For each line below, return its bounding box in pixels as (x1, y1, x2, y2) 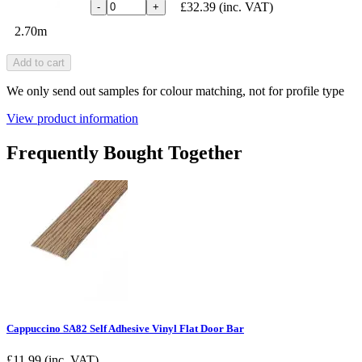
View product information (6, 111, 138, 125)
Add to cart (13, 56, 65, 69)
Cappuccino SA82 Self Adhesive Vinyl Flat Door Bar (6, 322, 244, 335)
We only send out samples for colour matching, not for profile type (6, 83, 344, 98)
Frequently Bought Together (6, 141, 242, 163)
